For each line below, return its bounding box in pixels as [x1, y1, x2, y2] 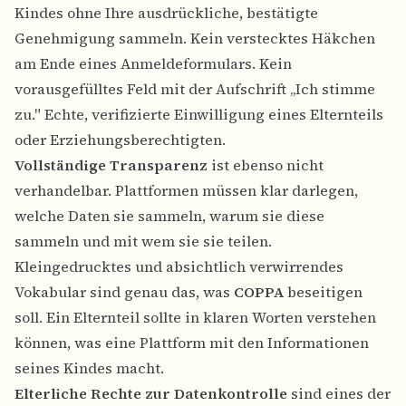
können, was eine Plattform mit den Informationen [14, 333, 369, 353]
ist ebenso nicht [208, 155, 324, 176]
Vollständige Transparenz [14, 155, 208, 176]
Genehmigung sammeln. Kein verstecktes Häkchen [14, 28, 375, 49]
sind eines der [287, 383, 391, 404]
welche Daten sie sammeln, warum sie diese [14, 206, 324, 227]
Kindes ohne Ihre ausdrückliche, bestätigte [14, 3, 318, 24]
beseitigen [284, 282, 362, 303]
